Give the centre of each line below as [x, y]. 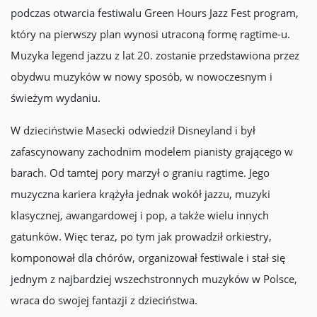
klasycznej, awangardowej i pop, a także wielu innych [140, 215]
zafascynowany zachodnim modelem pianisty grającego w [152, 151]
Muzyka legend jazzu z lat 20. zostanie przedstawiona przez [155, 55]
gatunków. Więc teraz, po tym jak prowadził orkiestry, [141, 236]
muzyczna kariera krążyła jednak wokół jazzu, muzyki [140, 194]
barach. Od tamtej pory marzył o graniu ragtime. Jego [140, 173]
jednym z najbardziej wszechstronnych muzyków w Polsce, [154, 279]
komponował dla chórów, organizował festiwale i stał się [148, 258]
